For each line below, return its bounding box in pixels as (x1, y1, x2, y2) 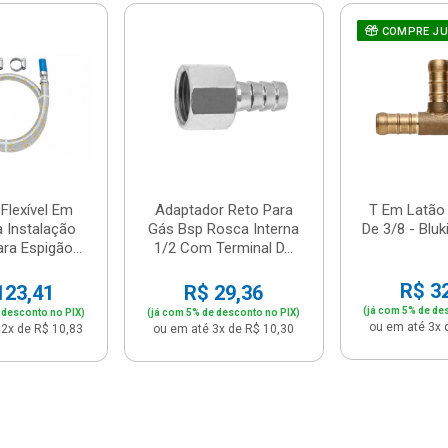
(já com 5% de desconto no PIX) (147, 306, 301, 318)
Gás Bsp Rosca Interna (148, 219, 300, 238)
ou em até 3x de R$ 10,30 (153, 321, 295, 336)
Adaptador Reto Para (154, 200, 293, 219)
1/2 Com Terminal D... (154, 238, 294, 257)
